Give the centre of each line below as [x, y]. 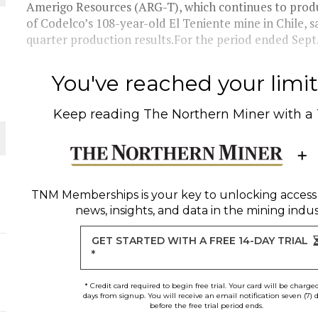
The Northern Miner [207, 114]
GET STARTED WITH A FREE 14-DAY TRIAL [200, 241]
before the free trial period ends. [206, 306]
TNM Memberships [84, 195]
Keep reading [99, 114]
